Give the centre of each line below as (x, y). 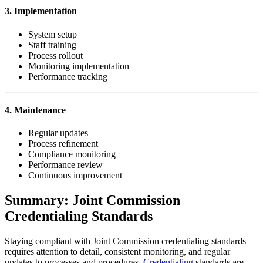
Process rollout (55, 55)
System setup (53, 34)
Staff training (52, 45)
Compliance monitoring (72, 154)
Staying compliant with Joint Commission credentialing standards (125, 241)
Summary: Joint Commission (92, 200)
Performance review (65, 165)
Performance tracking (68, 76)
